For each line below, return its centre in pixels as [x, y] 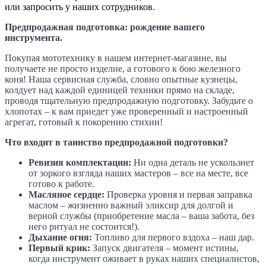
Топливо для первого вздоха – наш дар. [173, 237]
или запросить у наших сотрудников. [80, 7]
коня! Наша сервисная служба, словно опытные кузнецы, [121, 79]
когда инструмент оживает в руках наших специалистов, [144, 258]
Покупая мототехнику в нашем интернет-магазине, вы [116, 58]
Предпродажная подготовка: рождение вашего [105, 27]
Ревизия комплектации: [80, 162]
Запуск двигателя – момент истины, [164, 248]
